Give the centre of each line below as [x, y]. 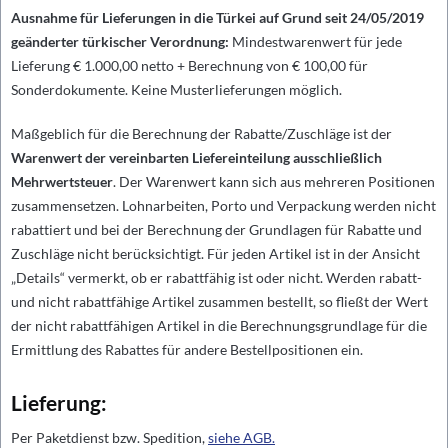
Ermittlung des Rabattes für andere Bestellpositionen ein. [187, 349]
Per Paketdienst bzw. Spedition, [109, 437]
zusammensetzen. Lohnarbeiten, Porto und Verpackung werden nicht [223, 205]
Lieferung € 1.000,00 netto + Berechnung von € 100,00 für [189, 65]
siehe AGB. [241, 437]
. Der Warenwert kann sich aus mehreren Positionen [274, 181]
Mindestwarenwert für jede [315, 41]
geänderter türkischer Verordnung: [120, 41]
